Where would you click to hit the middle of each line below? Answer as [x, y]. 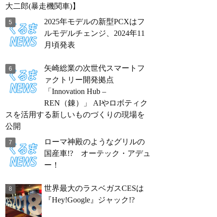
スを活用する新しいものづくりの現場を [75, 115]
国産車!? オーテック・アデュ [97, 153]
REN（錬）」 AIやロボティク [96, 103]
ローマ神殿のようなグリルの [94, 142]
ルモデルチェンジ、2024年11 [94, 33]
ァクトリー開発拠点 [79, 80]
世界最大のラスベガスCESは [94, 188]
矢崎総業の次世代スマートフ [94, 68]
